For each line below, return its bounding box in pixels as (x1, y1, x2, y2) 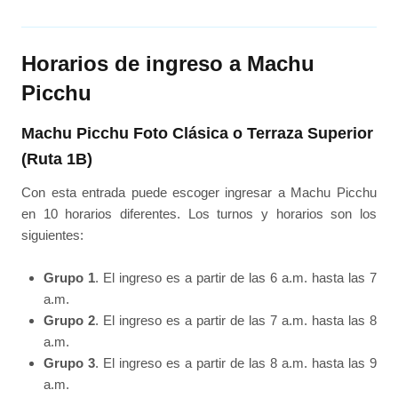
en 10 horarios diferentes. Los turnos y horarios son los (21, 206, 377, 222)
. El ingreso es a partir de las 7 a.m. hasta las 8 (94, 313, 377, 329)
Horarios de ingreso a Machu (21, 51, 315, 76)
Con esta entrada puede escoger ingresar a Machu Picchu (21, 185, 377, 201)
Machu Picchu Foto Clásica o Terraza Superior (21, 123, 374, 142)
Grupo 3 (43, 355, 95, 371)
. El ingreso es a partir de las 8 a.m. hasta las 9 (94, 355, 377, 371)
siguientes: (21, 227, 84, 243)
